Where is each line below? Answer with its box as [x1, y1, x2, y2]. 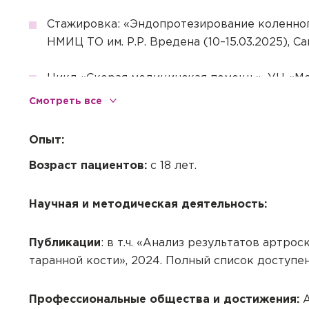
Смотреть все [29, 97, 102, 106]
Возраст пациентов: [29, 161, 147, 171]
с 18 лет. [147, 161, 197, 171]
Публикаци [29, 238, 94, 248]
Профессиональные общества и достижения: [29, 295, 299, 305]
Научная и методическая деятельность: [29, 199, 267, 210]
